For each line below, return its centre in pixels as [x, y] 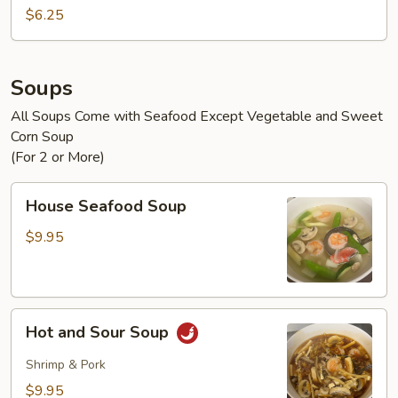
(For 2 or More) [58, 157]
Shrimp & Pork [66, 365]
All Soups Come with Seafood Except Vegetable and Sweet [197, 116]
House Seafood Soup [106, 206]
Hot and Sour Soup [99, 333]
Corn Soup [42, 137]
